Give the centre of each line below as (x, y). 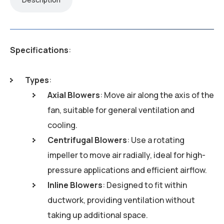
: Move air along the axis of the (157, 95)
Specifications (39, 50)
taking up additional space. (98, 215)
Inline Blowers (75, 185)
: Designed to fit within (145, 185)
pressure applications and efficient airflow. (127, 170)
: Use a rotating (156, 140)
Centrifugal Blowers (87, 140)
